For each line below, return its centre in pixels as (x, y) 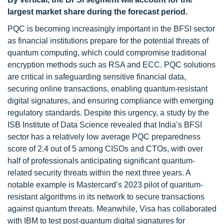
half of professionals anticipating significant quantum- (101, 161)
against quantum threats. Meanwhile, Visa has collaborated (112, 209)
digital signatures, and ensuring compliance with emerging (110, 101)
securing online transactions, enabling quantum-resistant (107, 89)
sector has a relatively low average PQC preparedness (104, 137)
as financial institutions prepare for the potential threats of (108, 41)
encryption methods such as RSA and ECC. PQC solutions (111, 65)
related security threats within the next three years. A (99, 173)
